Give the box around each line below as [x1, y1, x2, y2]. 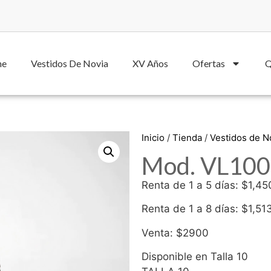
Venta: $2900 [142, 226, 209, 239]
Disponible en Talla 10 [142, 250, 248, 263]
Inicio [142, 131, 165, 143]
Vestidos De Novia [31, 57, 108, 69]
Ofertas [192, 57, 225, 69]
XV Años [132, 57, 168, 69]
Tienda [172, 131, 202, 143]
